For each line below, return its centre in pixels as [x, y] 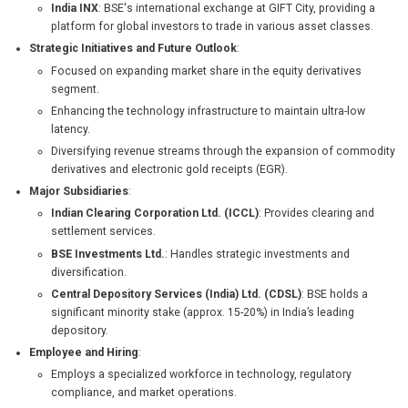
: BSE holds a [335, 294]
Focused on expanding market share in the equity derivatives [206, 71]
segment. [75, 89]
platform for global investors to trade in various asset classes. [212, 27]
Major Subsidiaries [78, 192]
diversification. [89, 272]
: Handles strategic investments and [257, 254]
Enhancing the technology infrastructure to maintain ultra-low [208, 111]
